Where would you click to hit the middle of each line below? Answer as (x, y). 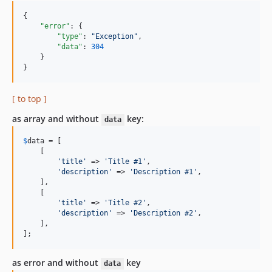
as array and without (57, 119)
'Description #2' (163, 213)
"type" (70, 37)
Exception (114, 37)
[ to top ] (29, 99)
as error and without (56, 263)
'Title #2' (125, 203)
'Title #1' (125, 162)
